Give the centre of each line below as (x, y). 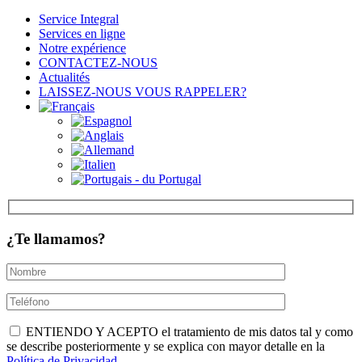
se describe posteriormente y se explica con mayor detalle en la (166, 346)
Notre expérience (82, 48)
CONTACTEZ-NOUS (98, 62)
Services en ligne (82, 33)
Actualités (64, 77)
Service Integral (79, 19)
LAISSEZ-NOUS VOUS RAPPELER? (143, 91)
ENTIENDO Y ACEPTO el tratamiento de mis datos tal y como (188, 331)
